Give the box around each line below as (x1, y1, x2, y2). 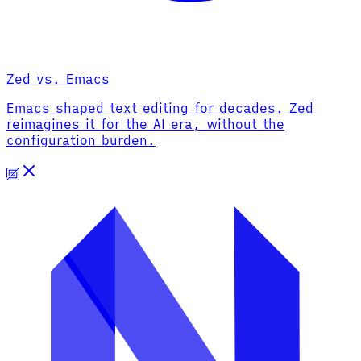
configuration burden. (6, 131, 156, 148)
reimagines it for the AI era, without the (6, 115, 284, 132)
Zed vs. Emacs (6, 70, 110, 87)
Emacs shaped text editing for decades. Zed (6, 99, 313, 116)
